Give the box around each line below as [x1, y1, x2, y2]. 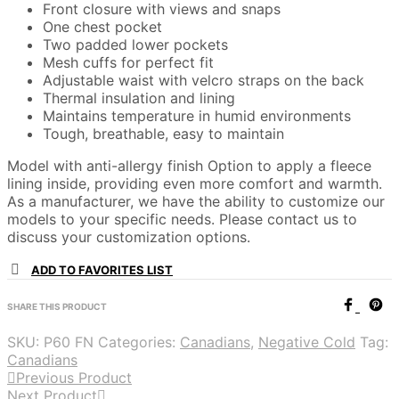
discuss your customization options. [7, 228, 250, 247]
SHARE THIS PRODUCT [7, 301, 107, 313]
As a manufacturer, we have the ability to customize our [7, 192, 385, 211]
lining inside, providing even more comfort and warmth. [7, 175, 382, 193]
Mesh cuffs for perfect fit [43, 53, 214, 72]
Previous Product [16, 369, 132, 387]
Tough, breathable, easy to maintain [43, 125, 284, 143]
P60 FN [44, 333, 94, 352]
